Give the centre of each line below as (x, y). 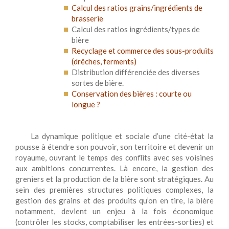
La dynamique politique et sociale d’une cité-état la (122, 136)
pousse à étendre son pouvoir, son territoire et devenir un (114, 147)
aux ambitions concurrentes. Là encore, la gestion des (114, 168)
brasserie (87, 18)
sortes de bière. (98, 83)
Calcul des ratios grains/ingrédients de (137, 8)
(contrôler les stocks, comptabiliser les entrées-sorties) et (114, 222)
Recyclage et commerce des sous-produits (143, 51)
